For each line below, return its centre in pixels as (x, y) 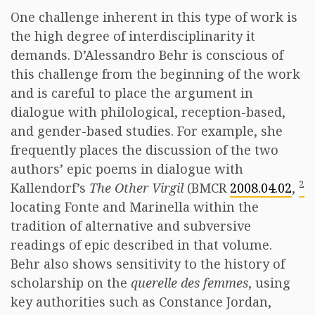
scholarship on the (71, 283)
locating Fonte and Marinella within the (135, 207)
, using (269, 283)
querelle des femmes (189, 283)
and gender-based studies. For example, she (147, 131)
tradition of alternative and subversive (131, 226)
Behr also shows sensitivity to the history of (148, 264)
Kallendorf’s (50, 188)
